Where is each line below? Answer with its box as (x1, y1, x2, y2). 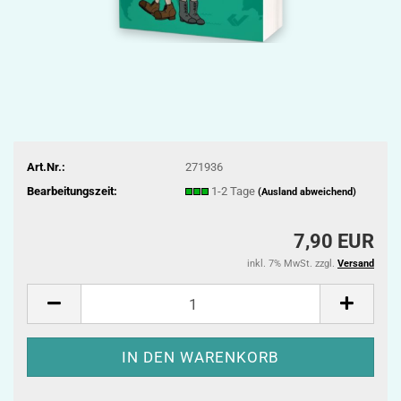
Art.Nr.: (27, 159, 65, 174)
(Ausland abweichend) (257, 185, 356, 198)
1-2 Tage (210, 183, 258, 198)
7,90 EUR (294, 230, 374, 252)
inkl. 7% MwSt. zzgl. (247, 258, 337, 269)
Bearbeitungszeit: (27, 183, 117, 198)
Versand (337, 258, 374, 269)
